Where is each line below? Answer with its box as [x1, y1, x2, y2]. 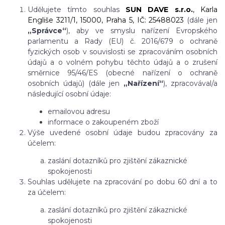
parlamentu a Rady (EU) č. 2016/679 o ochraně [28, 37, 217, 46]
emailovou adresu [48, 107, 110, 116]
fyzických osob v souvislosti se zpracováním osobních [28, 47, 217, 56]
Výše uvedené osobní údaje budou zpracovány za [28, 128, 217, 137]
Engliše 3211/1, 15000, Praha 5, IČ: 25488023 [28, 16, 184, 25]
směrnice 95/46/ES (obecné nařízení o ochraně [28, 68, 217, 77]
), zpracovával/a [163, 79, 217, 88]
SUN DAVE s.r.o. [125, 5, 193, 14]
